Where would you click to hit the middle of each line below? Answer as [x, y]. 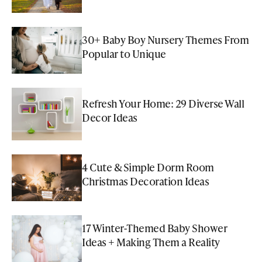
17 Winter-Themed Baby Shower [154, 227]
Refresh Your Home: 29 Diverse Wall [163, 103]
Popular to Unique [124, 53]
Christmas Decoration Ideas [145, 181]
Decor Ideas [110, 117]
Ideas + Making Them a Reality [151, 242]
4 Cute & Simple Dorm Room [148, 167]
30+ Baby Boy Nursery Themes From [165, 39]
